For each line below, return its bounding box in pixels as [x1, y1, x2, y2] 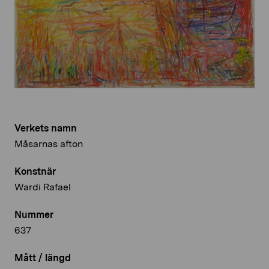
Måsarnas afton [14, 138, 83, 150]
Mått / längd [14, 252, 71, 264]
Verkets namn [14, 122, 77, 134]
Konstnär [14, 165, 56, 177]
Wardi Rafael [14, 181, 71, 193]
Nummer [14, 208, 53, 220]
